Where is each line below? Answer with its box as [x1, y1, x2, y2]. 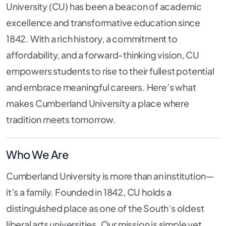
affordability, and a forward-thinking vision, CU [6, 49, 199, 61]
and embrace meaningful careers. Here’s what [6, 81, 196, 93]
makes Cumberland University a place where [6, 97, 189, 109]
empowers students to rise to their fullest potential [6, 65, 214, 77]
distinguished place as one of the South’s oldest [6, 202, 204, 214]
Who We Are [6, 147, 69, 162]
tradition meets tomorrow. [6, 114, 117, 126]
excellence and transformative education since [6, 17, 200, 29]
